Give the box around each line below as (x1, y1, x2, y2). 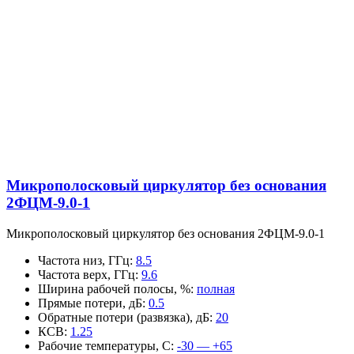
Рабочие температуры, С (38, 338, 171, 352)
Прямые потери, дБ (38, 296, 142, 310)
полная (197, 281, 235, 296)
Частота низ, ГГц (38, 253, 130, 267)
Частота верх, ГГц (38, 267, 135, 281)
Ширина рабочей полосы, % (38, 281, 190, 296)
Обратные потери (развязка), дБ (38, 310, 209, 324)
